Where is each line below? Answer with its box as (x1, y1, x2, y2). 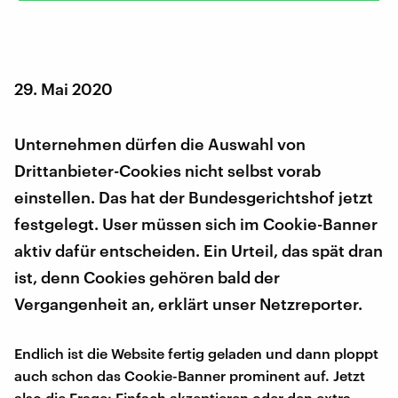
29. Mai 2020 (14, 78, 113, 99)
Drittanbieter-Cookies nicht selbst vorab (14, 160, 321, 180)
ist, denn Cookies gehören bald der (14, 267, 280, 287)
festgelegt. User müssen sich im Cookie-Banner (14, 213, 378, 234)
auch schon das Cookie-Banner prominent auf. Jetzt (14, 366, 365, 384)
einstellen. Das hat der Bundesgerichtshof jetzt (14, 187, 373, 207)
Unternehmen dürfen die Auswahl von (14, 133, 306, 154)
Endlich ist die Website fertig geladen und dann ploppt (14, 344, 378, 362)
